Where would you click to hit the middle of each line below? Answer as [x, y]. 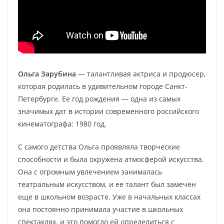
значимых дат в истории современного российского [108, 111]
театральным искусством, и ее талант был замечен [107, 184]
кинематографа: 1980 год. [62, 124]
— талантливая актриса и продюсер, [141, 74]
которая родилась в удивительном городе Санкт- [103, 86]
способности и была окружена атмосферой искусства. [111, 159]
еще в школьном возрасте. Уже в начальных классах [109, 197]
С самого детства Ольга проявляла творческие [99, 147]
